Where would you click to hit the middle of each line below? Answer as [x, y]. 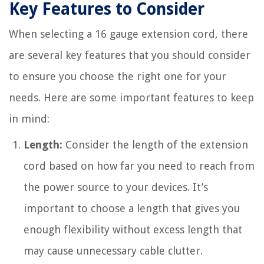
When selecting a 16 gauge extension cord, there [128, 34]
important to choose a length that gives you [132, 208]
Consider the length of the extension [155, 145]
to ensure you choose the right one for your [118, 76]
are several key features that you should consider [130, 55]
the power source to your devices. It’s [116, 187]
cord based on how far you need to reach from [139, 166]
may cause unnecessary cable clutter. [113, 251]
